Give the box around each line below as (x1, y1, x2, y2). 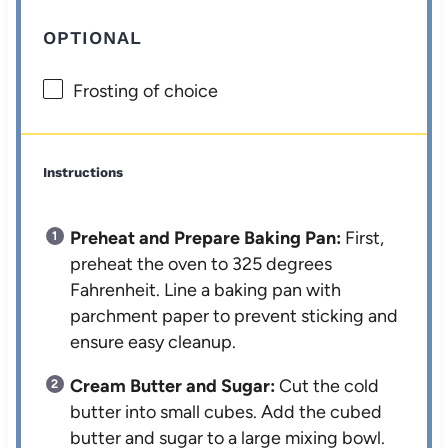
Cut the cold (275, 375, 380, 398)
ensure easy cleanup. (70, 331, 237, 354)
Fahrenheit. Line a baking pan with (70, 279, 342, 302)
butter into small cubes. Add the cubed (70, 401, 383, 424)
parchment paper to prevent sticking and (70, 305, 399, 328)
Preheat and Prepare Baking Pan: (70, 227, 342, 250)
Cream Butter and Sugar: (70, 375, 276, 398)
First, (341, 227, 385, 250)
